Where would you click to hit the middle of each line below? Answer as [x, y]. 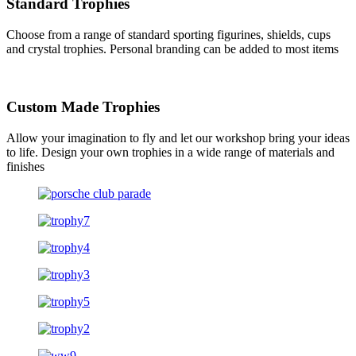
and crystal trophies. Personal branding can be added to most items [172, 49]
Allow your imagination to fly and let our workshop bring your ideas [178, 137]
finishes [25, 166]
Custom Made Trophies [83, 106]
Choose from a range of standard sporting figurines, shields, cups [168, 35]
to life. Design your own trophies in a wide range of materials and [170, 152]
